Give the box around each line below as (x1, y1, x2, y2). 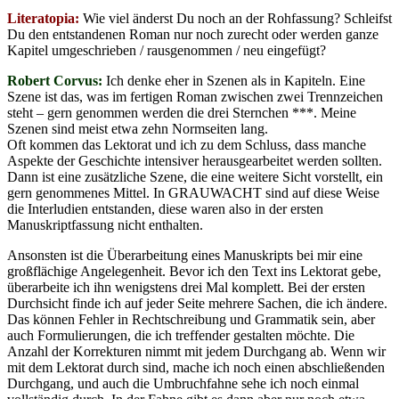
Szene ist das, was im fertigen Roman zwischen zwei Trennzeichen (7, 88, 383, 104)
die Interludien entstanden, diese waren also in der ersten (7, 200, 323, 216)
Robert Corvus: (7, 72, 102, 88)
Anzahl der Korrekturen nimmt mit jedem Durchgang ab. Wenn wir (7, 343, 386, 359)
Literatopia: (7, 10, 79, 26)
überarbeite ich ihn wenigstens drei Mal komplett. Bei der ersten (7, 279, 365, 295)
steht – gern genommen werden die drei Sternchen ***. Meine (7, 104, 356, 120)
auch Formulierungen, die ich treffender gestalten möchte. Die (7, 327, 354, 343)
